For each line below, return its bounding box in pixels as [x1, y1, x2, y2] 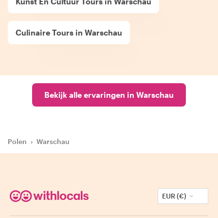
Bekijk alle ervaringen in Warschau [44, 90, 174, 99]
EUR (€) [162, 191, 186, 200]
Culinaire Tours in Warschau [16, 27, 122, 37]
